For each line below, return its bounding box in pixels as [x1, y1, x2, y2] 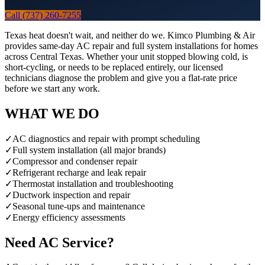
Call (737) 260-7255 [5, 9, 81, 20]
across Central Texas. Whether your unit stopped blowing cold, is [5, 51, 248, 62]
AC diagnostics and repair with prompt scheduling [12, 133, 200, 144]
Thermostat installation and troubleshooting [12, 178, 173, 189]
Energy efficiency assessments [12, 212, 125, 222]
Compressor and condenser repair [12, 156, 137, 166]
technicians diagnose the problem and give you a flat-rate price [5, 72, 237, 83]
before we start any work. [5, 83, 100, 93]
